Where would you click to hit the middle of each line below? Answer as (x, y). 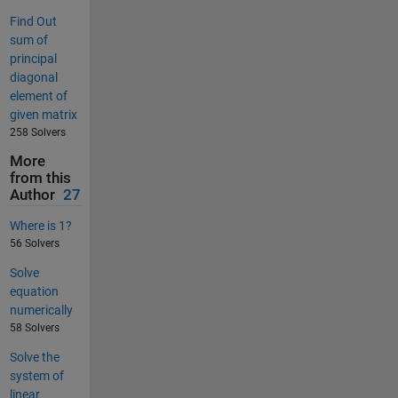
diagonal (33, 78)
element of (38, 96)
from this (40, 179)
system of (36, 375)
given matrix (43, 115)
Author (32, 195)
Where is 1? (40, 225)
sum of (28, 40)
